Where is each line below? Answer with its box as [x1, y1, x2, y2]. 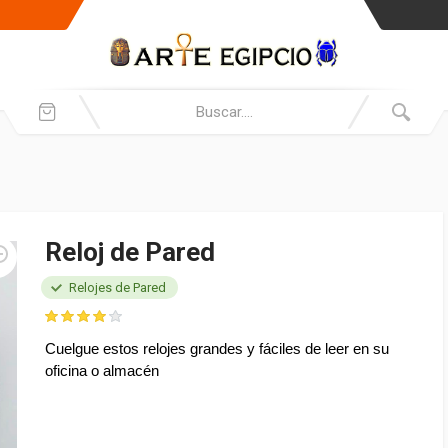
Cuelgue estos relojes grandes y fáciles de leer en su [45, 340, 389, 357]
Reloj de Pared [45, 237, 215, 267]
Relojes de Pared [69, 280, 166, 295]
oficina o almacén [45, 362, 159, 379]
